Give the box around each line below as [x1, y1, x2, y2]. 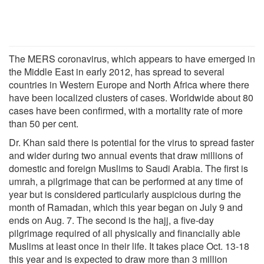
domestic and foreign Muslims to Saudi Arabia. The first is [9, 161, 248, 175]
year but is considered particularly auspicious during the [9, 187, 241, 201]
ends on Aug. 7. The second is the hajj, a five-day [9, 213, 214, 227]
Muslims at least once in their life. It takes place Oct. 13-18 [9, 239, 249, 253]
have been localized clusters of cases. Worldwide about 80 [9, 90, 253, 104]
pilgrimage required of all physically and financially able [9, 226, 240, 240]
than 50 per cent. [9, 116, 78, 130]
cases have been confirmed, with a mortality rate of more [9, 103, 243, 117]
